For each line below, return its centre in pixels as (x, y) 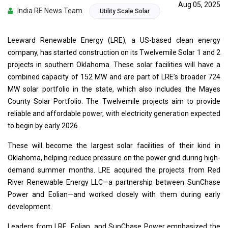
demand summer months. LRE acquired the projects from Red (114, 170)
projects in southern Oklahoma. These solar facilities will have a (114, 64)
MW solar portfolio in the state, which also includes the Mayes (114, 89)
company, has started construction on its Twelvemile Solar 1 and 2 (114, 52)
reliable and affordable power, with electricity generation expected (114, 113)
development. (30, 206)
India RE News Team (49, 10)
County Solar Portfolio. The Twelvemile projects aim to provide (114, 101)
